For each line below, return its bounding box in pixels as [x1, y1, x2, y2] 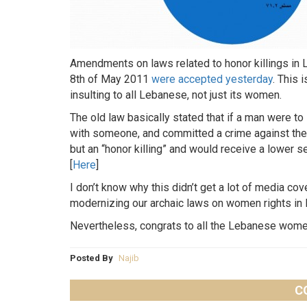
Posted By [70, 252, 115, 263]
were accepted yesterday [151, 72, 273, 86]
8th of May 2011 [70, 72, 151, 86]
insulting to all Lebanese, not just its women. [70, 88, 282, 101]
